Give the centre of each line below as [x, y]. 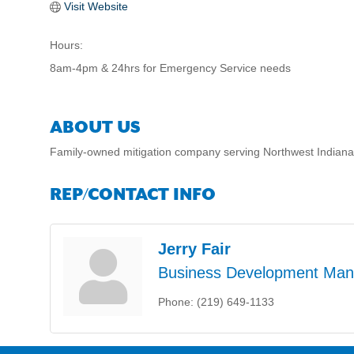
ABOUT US [95, 128]
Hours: [66, 45]
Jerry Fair [194, 249]
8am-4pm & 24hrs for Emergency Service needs [170, 68]
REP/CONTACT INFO [133, 195]
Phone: [176, 301]
